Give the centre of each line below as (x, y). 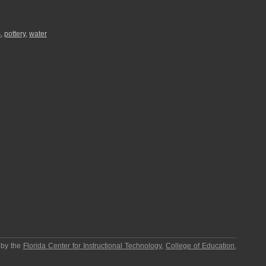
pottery (15, 34)
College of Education (200, 246)
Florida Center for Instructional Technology (92, 246)
